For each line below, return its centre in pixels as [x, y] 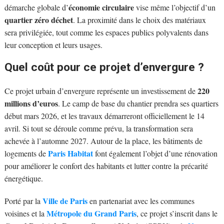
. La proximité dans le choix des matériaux [139, 19]
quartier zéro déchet [38, 19]
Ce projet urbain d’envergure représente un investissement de [101, 91]
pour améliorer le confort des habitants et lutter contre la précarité [106, 166]
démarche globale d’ [36, 7]
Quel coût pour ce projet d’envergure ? [105, 67]
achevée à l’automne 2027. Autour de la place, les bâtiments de [103, 141]
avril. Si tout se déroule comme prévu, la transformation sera [98, 128]
